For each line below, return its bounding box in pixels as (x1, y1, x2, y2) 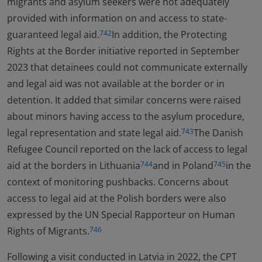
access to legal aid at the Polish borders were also (7, 192, 226, 205)
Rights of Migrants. (7, 225, 89, 237)
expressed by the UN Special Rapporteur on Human (7, 208, 235, 221)
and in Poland (153, 159, 213, 172)
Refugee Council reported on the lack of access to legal (7, 143, 247, 156)
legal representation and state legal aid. (7, 126, 181, 139)
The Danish (194, 126, 243, 139)
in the (226, 159, 251, 172)
